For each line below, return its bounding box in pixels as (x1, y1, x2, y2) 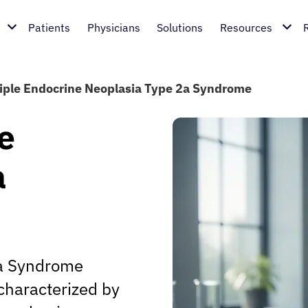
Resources (219, 21, 272, 34)
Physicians (87, 21, 140, 34)
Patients (28, 21, 71, 34)
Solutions (157, 21, 203, 34)
